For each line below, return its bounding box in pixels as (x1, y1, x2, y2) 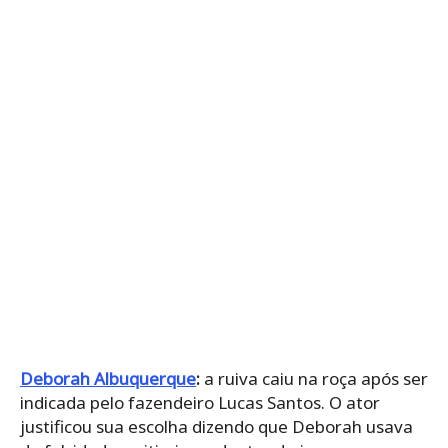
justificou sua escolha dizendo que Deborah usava (20, 414, 413, 438)
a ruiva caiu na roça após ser (204, 366, 428, 390)
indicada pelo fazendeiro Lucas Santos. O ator (20, 390, 380, 414)
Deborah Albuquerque (20, 366, 196, 390)
